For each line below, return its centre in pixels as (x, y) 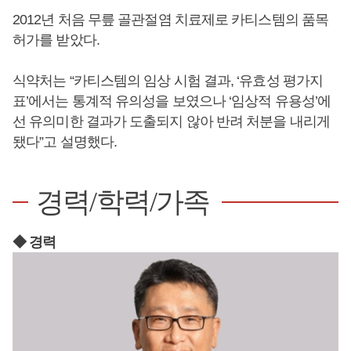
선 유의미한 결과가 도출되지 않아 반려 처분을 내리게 (171, 121)
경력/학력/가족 (123, 202)
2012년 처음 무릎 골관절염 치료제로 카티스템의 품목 (171, 19)
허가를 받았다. (56, 40)
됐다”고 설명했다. (65, 141)
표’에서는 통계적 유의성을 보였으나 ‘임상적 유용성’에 (172, 101)
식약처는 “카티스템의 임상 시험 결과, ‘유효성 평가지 (168, 80)
